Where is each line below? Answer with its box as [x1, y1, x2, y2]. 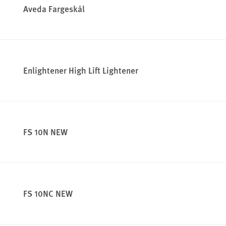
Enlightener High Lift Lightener [23, 64, 138, 77]
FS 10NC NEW [23, 187, 73, 200]
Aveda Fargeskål [23, 3, 85, 15]
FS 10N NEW [23, 126, 68, 138]
